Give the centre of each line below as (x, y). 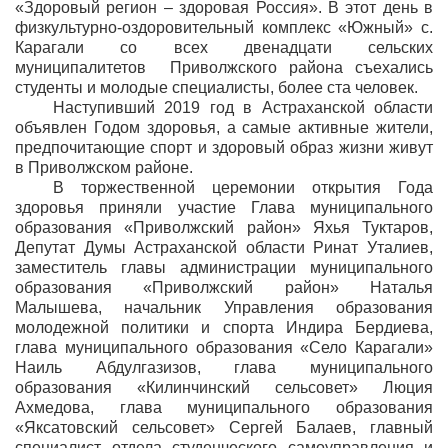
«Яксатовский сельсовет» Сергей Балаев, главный (224, 427)
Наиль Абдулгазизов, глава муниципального (224, 367)
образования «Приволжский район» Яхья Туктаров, (224, 227)
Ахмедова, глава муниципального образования (224, 407)
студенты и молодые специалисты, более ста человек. (216, 87)
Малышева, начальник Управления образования (224, 307)
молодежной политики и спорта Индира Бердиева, (224, 327)
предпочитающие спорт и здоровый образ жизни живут (224, 147)
